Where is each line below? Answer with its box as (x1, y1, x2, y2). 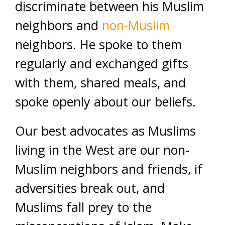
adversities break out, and (15, 179, 165, 197)
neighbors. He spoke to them (15, 36, 182, 53)
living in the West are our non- (15, 141, 189, 159)
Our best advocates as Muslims (15, 122, 196, 140)
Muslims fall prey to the (15, 198, 152, 216)
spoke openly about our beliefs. (15, 93, 196, 110)
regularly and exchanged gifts (15, 55, 188, 72)
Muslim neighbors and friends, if (15, 160, 202, 178)
